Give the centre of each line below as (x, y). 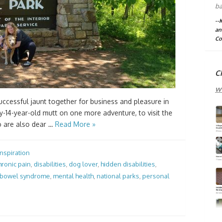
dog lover (83, 164)
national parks (118, 176)
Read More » (75, 124)
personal (156, 176)
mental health (73, 176)
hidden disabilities (128, 164)
